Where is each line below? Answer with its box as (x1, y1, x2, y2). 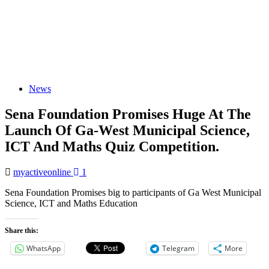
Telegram (162, 243, 195, 253)
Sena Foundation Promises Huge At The (5, 106, 251, 122)
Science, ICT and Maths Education (5, 198, 138, 208)
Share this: (5, 226, 38, 235)
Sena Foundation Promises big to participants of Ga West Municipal (5, 187, 261, 198)
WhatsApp (26, 243, 61, 253)
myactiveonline (13, 166, 73, 177)
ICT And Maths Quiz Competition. (5, 138, 219, 154)
